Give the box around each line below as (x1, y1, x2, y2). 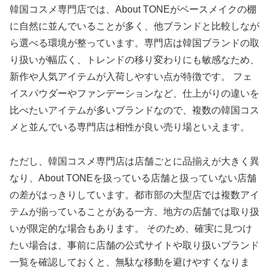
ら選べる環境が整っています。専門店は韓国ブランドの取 (10, 37, 259, 48)
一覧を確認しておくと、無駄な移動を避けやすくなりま (10, 256, 250, 267)
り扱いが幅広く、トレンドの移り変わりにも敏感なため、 (10, 54, 259, 65)
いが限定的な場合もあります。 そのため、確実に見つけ (10, 223, 252, 234)
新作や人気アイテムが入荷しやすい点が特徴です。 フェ (10, 71, 252, 82)
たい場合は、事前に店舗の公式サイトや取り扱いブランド (10, 240, 259, 250)
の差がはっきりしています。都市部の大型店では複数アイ (10, 189, 259, 200)
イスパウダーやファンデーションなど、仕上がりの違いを (10, 88, 259, 98)
